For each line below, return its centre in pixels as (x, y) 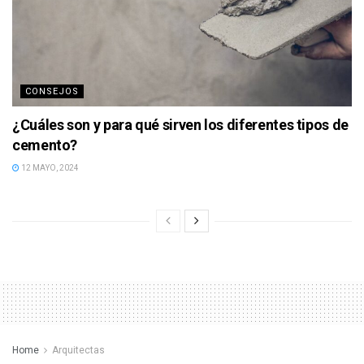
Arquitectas (78, 350)
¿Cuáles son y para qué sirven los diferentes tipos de (180, 124)
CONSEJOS (52, 91)
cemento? (45, 145)
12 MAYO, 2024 (49, 167)
